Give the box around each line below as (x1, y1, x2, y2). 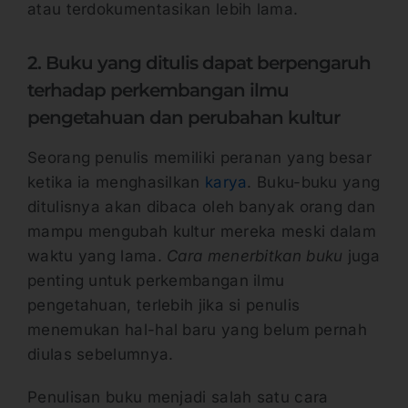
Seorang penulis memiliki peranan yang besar (27, 148, 372, 167)
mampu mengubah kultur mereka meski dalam (27, 221, 376, 240)
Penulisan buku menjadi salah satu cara (27, 387, 329, 406)
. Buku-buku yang (247, 172, 381, 191)
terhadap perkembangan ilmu (27, 78, 289, 101)
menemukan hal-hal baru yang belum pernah (27, 320, 367, 339)
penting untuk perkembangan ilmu (27, 270, 285, 290)
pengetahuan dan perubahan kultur (27, 106, 340, 128)
